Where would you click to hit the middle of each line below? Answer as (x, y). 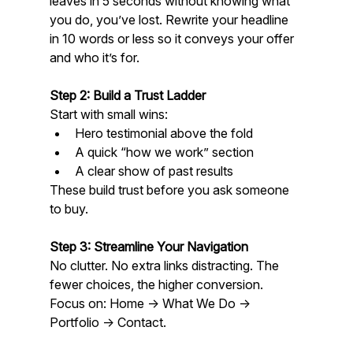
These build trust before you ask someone (171, 190)
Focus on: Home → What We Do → (151, 303)
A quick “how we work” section (164, 152)
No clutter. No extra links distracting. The (165, 265)
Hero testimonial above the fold (163, 133)
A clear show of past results (157, 171)
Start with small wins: (108, 114)
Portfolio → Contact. (108, 322)
